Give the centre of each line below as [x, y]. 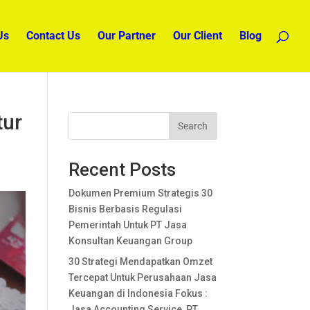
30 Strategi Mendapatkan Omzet [140, 262]
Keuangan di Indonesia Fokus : [138, 293]
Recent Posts [122, 170]
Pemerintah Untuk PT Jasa [127, 225]
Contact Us [53, 36]
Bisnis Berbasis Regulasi [125, 209]
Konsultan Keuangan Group [130, 241]
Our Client [198, 36]
